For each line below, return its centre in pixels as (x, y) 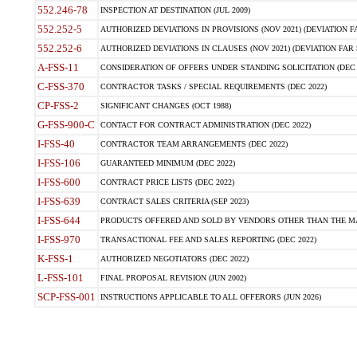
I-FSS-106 (59, 163)
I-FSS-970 (59, 239)
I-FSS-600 (59, 182)
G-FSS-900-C (66, 125)
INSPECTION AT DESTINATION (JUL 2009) (175, 10)
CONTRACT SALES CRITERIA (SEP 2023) (174, 201)
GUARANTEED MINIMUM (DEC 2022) (167, 163)
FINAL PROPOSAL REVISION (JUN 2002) (173, 278)
